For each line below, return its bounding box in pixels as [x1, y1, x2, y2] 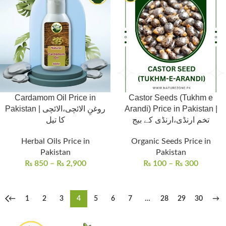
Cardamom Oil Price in [15, 93, 96, 102]
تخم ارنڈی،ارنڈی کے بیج [132, 116, 209, 124]
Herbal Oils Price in [21, 137, 90, 145]
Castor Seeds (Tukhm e [129, 93, 213, 102]
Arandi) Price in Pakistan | [124, 104, 217, 113]
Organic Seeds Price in [131, 137, 211, 145]
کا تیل [45, 116, 65, 124]
